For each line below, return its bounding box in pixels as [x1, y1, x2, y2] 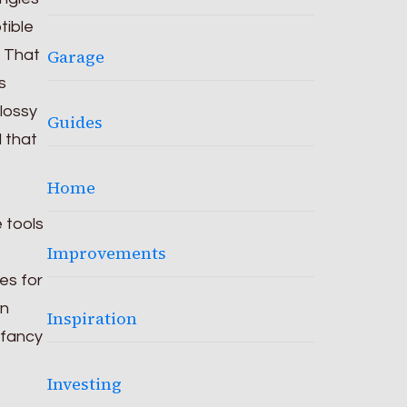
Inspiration [47, 307, 138, 330]
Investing [47, 372, 123, 395]
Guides [47, 111, 104, 134]
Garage [47, 45, 105, 68]
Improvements [47, 242, 167, 264]
